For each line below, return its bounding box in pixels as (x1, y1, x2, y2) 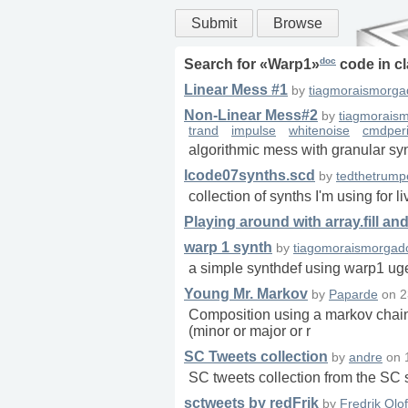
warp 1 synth (184, 240, 272, 256)
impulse (231, 124, 276, 138)
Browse (273, 15, 322, 31)
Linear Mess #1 (184, 82, 288, 98)
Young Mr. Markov (184, 286, 308, 302)
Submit (191, 15, 237, 31)
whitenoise (289, 124, 350, 138)
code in (336, 56, 394, 73)
